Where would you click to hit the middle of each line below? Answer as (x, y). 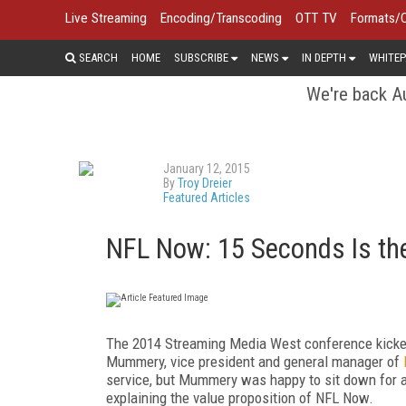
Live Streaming (106, 18)
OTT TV (316, 18)
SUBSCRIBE (201, 57)
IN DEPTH (324, 57)
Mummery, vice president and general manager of (255, 361)
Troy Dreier (205, 183)
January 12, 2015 (207, 168)
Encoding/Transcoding (221, 18)
